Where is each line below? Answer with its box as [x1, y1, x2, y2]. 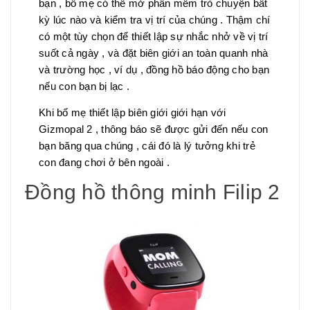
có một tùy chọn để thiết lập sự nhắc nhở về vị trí [39, 30, 268, 42]
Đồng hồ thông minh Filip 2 [25, 180, 280, 203]
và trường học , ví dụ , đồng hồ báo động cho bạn [39, 63, 269, 75]
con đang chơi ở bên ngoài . [39, 156, 170, 168]
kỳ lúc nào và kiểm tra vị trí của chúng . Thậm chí [39, 13, 271, 26]
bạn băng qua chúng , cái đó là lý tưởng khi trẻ [39, 139, 255, 152]
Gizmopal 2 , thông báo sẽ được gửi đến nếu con [39, 122, 268, 135]
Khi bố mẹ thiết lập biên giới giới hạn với [39, 106, 226, 118]
